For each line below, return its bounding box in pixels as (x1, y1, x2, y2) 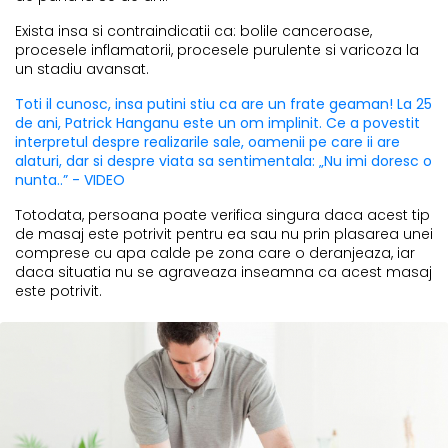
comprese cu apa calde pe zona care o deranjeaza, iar (15, 242, 415, 263)
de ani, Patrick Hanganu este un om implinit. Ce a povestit (15, 112, 420, 133)
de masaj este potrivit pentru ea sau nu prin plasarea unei (15, 223, 433, 244)
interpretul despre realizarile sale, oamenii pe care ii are (15, 131, 400, 152)
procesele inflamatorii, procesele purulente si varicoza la (15, 39, 419, 60)
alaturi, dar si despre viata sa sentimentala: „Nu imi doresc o (15, 150, 432, 171)
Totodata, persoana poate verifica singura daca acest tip (15, 204, 430, 225)
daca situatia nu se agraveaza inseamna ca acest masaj (15, 261, 432, 282)
